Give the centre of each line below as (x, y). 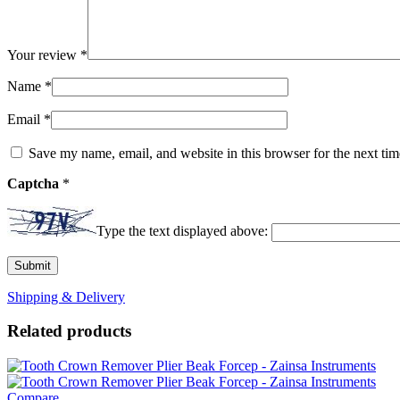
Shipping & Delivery (66, 296)
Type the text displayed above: (182, 231)
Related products (69, 331)
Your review (44, 55)
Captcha (35, 184)
